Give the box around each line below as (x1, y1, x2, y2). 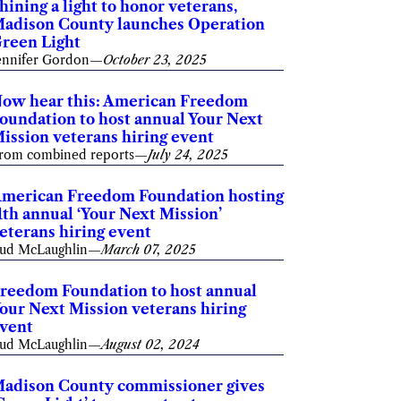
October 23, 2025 (103, 52, 208, 68)
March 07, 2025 (101, 242, 197, 258)
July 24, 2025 (148, 147, 229, 163)
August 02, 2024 (101, 337, 200, 353)
